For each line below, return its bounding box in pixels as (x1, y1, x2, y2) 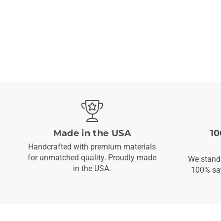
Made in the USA (53, 128, 131, 139)
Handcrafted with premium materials (28, 142, 156, 152)
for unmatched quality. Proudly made (28, 153, 157, 163)
